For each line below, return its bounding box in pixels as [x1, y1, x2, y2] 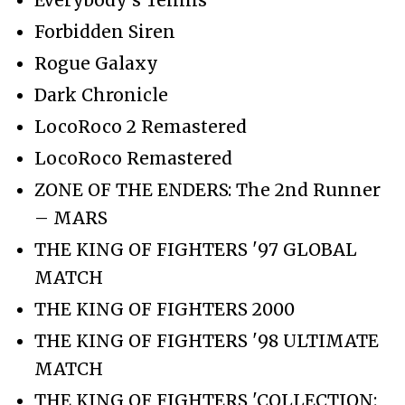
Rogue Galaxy [34, 52, 158, 74]
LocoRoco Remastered [34, 146, 232, 169]
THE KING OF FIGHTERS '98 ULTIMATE [34, 329, 379, 352]
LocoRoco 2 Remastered [34, 115, 247, 137]
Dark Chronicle [34, 83, 168, 106]
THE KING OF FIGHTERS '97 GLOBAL [34, 238, 357, 260]
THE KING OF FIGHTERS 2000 [34, 297, 295, 320]
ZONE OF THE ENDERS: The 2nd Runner [34, 178, 381, 201]
